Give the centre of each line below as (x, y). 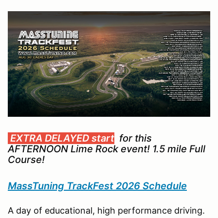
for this (133, 138)
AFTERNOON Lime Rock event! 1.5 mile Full (107, 149)
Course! (26, 159)
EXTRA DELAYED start (61, 138)
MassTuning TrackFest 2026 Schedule (97, 186)
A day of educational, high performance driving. (106, 210)
